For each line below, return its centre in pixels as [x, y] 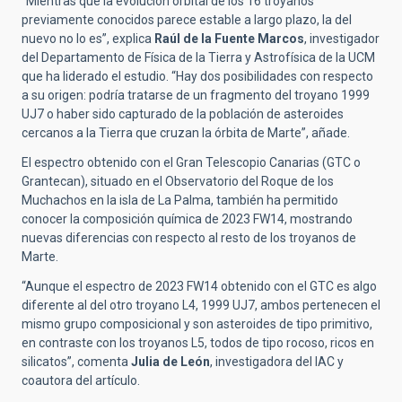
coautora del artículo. [81, 381]
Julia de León [170, 362]
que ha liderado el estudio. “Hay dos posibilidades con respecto [197, 77]
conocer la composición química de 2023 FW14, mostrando [187, 219]
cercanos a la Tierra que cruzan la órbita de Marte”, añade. [186, 133]
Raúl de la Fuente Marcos [229, 39]
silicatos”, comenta [76, 362]
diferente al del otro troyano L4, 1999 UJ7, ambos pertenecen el [201, 306]
